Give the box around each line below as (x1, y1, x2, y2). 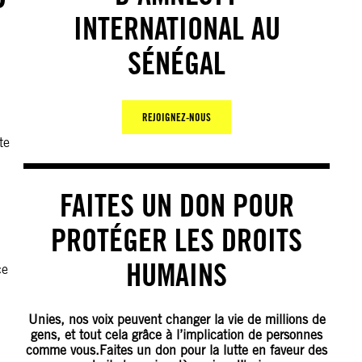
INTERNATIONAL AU (73, 10, 280, 48)
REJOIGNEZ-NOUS (142, 111, 212, 124)
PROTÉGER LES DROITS (51, 221, 303, 259)
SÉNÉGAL (128, 44, 226, 82)
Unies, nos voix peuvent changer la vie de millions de (27, 312, 326, 328)
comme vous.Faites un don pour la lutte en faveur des (26, 343, 328, 359)
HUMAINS (126, 256, 228, 294)
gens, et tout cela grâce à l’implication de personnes (31, 327, 323, 343)
